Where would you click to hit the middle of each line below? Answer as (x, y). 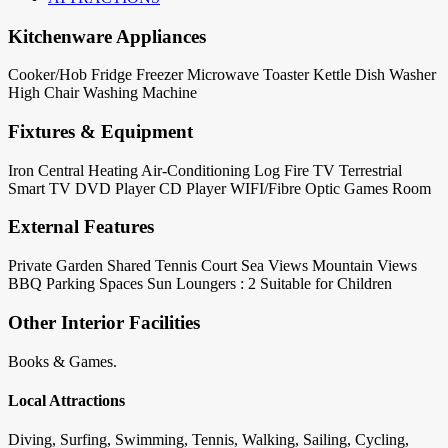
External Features (81, 227)
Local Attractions (66, 400)
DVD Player (115, 188)
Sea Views (274, 266)
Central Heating (88, 170)
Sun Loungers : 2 (201, 284)
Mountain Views (364, 266)
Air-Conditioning (195, 170)
